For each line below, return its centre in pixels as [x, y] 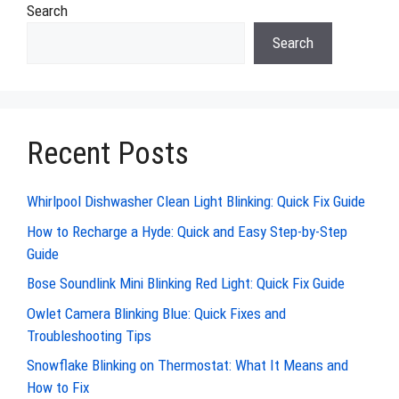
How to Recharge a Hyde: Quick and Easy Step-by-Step [187, 231]
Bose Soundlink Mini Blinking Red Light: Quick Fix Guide [186, 283]
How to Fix [58, 387]
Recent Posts [108, 154]
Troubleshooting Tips [89, 335]
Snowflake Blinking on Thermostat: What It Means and [187, 365]
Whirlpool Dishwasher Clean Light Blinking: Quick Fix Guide [196, 201]
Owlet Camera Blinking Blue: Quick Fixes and [156, 313]
